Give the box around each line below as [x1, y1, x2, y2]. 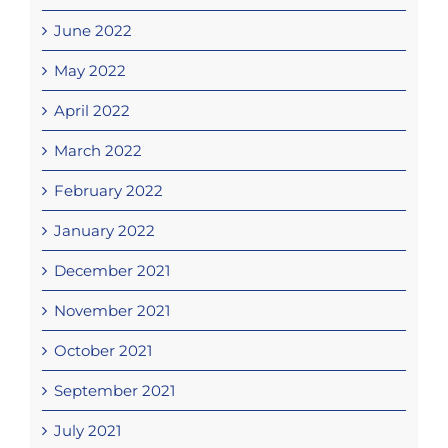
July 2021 [53, 421, 121, 441]
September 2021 [53, 381, 175, 401]
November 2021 [53, 301, 170, 321]
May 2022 [53, 61, 126, 81]
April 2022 [53, 101, 130, 121]
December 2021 [53, 261, 170, 281]
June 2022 [53, 21, 132, 41]
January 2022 [53, 221, 155, 241]
